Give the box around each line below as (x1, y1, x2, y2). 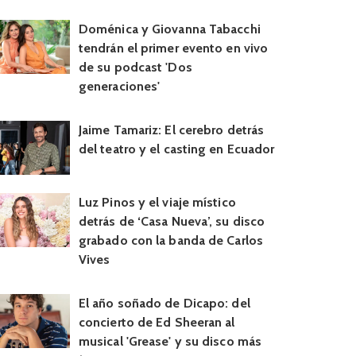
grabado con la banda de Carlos (78, 232, 263, 248)
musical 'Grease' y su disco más (78, 333, 262, 349)
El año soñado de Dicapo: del (78, 295, 250, 311)
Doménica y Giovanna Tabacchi (78, 21, 261, 37)
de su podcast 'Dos (78, 59, 192, 75)
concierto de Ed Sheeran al (78, 314, 235, 330)
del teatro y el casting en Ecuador (78, 141, 275, 157)
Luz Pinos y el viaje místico (78, 194, 236, 210)
